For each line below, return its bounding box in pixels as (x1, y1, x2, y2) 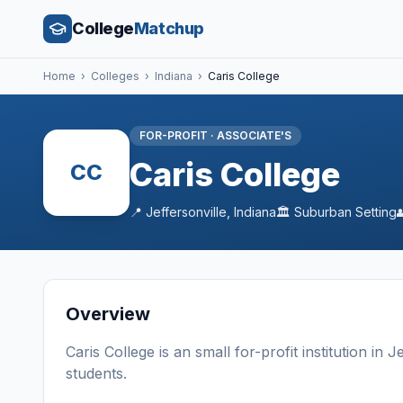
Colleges (91, 69, 139, 83)
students (66, 364, 123, 382)
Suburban (294, 204, 352, 219)
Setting (352, 204, 397, 219)
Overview (66, 303, 150, 325)
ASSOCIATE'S (217, 129, 291, 142)
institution (302, 343, 367, 361)
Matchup (133, 19, 204, 38)
